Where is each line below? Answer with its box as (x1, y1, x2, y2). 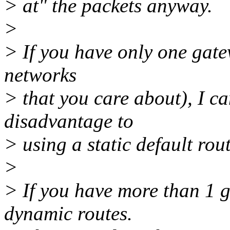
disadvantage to (4, 110, 133, 132)
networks (4, 64, 76, 86)
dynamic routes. (4, 202, 132, 225)
